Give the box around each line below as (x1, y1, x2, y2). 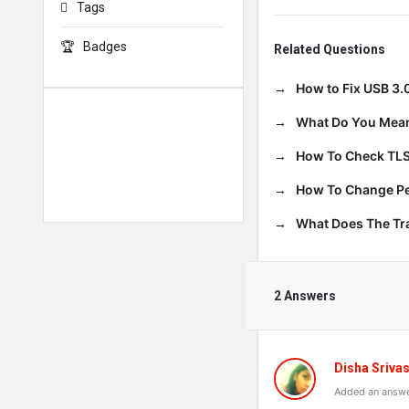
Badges (83, 39, 127, 54)
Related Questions (274, 42, 385, 57)
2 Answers (274, 288, 336, 303)
